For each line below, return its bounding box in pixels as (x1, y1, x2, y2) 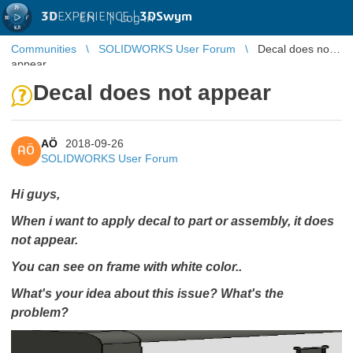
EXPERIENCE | (58, 10, 139, 23)
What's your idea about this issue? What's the (11, 287, 284, 300)
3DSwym (139, 10, 192, 23)
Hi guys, (11, 188, 60, 201)
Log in (120, 11, 154, 24)
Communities (11, 43, 76, 55)
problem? (11, 306, 69, 319)
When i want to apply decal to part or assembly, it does (11, 214, 334, 228)
